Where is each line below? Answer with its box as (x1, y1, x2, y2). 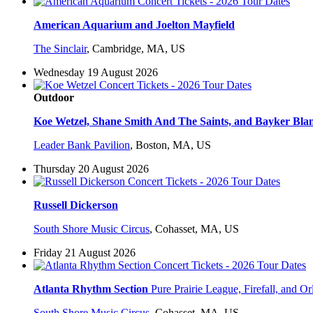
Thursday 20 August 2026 (34, 163, 149, 175)
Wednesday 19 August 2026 (34, 66, 158, 79)
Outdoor (34, 92, 74, 104)
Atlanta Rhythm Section (34, 283, 148, 296)
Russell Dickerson (34, 199, 118, 212)
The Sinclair (34, 43, 87, 55)
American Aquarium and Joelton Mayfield (34, 19, 235, 31)
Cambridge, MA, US (92, 43, 185, 55)
